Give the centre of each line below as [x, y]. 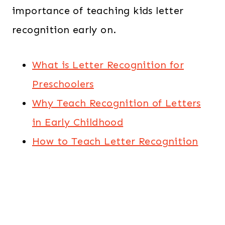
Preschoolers [63, 84]
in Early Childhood [78, 122]
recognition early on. [64, 30]
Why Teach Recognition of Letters [117, 103]
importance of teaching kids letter [98, 11]
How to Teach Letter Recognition [115, 141]
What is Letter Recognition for [108, 65]
